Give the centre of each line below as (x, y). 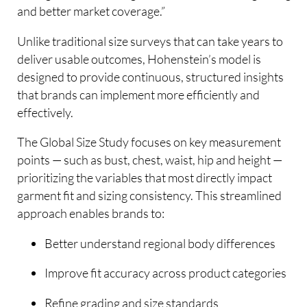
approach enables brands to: (91, 213)
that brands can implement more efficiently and (139, 94)
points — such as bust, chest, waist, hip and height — (150, 160)
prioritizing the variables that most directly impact (145, 178)
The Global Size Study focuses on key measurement (149, 142)
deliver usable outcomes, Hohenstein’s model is (139, 59)
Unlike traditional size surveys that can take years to (150, 41)
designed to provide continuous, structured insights (151, 76)
